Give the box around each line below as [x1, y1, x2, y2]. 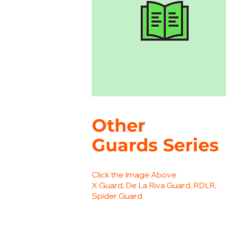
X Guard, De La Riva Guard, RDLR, [92, 180, 216, 190]
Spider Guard [92, 191, 142, 201]
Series [163, 134, 219, 156]
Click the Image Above [92, 169, 177, 180]
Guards [92, 134, 163, 156]
